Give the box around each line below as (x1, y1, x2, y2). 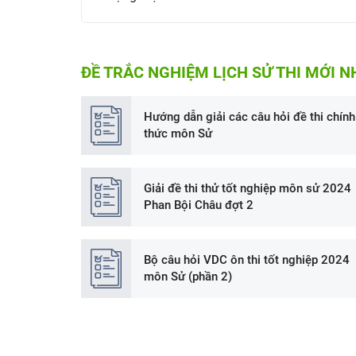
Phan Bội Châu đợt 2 (144, 197, 253, 212)
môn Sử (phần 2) (144, 269, 232, 284)
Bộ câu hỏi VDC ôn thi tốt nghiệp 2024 (144, 252, 350, 267)
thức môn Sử (144, 126, 212, 141)
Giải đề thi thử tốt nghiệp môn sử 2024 (144, 180, 351, 195)
